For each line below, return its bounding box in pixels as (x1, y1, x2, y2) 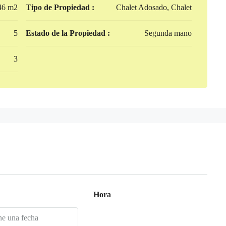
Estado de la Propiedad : (25, 28, 110, 37)
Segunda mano (144, 28, 192, 37)
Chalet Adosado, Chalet (116, 3, 192, 12)
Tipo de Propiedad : (25, 3, 94, 12)
